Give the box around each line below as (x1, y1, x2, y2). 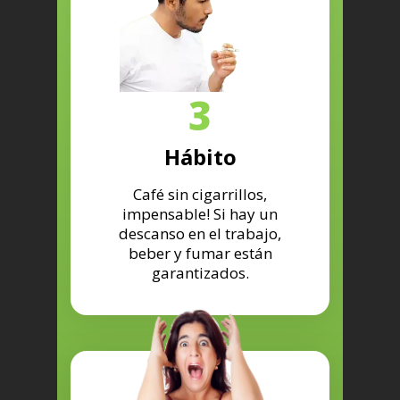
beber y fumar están (128, 243, 272, 264)
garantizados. (151, 262, 249, 284)
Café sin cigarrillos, (133, 184, 267, 205)
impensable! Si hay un (122, 204, 278, 225)
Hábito (163, 142, 237, 172)
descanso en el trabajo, (119, 223, 281, 245)
